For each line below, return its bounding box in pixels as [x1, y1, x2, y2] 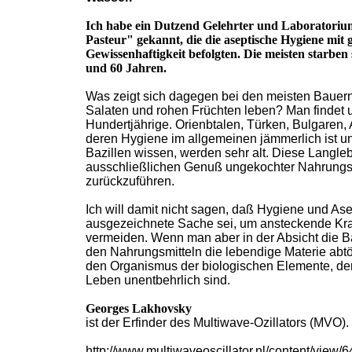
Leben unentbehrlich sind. [86, 273, 230, 287]
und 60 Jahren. [86, 61, 167, 75]
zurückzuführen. [86, 174, 174, 188]
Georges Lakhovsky [86, 302, 192, 315]
